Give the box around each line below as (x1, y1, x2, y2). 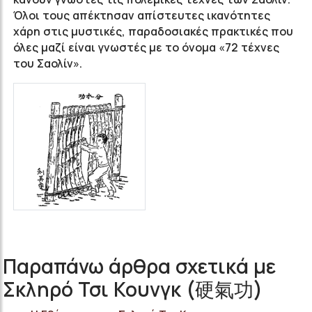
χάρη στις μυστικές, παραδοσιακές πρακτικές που (13, 24, 293, 39)
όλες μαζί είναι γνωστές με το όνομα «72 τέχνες (13, 40, 279, 55)
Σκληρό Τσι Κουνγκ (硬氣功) (3, 276, 263, 303)
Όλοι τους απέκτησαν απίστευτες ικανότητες (13, 8, 270, 23)
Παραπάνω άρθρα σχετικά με (3, 253, 276, 280)
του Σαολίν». (13, 56, 82, 71)
